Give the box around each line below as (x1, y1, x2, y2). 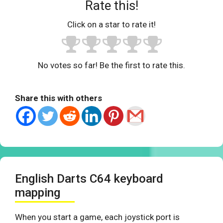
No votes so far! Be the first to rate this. (38, 60, 185, 71)
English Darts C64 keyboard (15, 172, 163, 186)
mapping (15, 186, 60, 200)
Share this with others (15, 93, 102, 104)
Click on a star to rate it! (67, 19, 156, 30)
